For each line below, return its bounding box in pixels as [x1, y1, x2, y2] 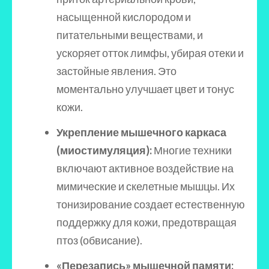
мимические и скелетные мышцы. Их [56, 180, 235, 193]
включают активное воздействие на [56, 162, 234, 175]
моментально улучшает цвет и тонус [56, 82, 234, 95]
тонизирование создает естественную [56, 198, 245, 211]
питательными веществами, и [56, 28, 203, 41]
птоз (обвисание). [56, 234, 142, 247]
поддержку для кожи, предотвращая [56, 216, 237, 229]
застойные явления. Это [56, 64, 177, 77]
